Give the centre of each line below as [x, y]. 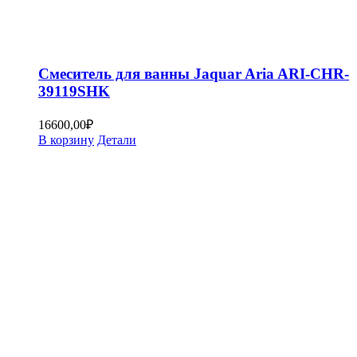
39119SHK [74, 92]
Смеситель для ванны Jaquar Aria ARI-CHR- [194, 74]
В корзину [66, 139]
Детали [117, 139]
